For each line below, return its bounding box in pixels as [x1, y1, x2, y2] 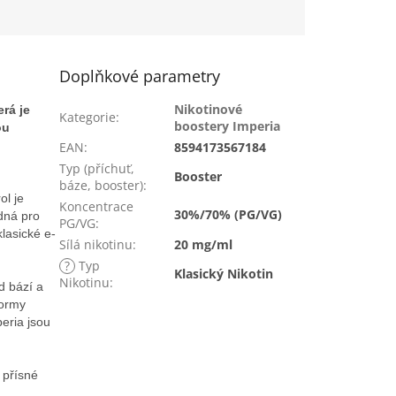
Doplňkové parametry [59, 65, 221, 87]
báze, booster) [59, 176, 144, 194]
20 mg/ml [174, 235, 233, 253]
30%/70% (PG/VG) [174, 205, 283, 223]
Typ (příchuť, [59, 159, 135, 177]
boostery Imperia [174, 117, 281, 134]
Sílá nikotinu [59, 235, 133, 253]
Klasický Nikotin [174, 264, 274, 282]
